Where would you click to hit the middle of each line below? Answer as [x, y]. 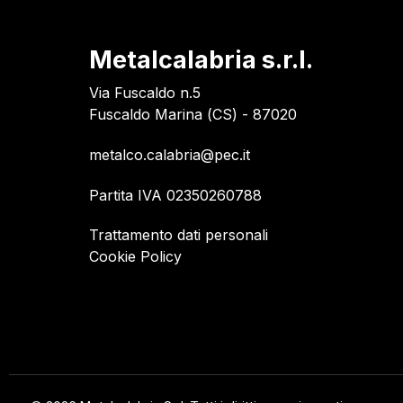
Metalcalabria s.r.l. [201, 59]
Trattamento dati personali [179, 235]
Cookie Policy [135, 257]
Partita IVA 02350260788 [175, 195]
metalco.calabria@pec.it [170, 154]
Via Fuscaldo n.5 [145, 92]
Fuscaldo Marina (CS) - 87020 [193, 114]
